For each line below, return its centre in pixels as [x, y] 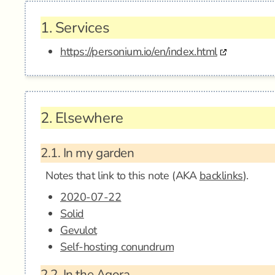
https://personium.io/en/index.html [139, 52]
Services [81, 28]
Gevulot [79, 230]
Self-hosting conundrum [117, 247]
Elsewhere [87, 118]
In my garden [97, 153]
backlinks [221, 176]
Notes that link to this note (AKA [122, 176]
